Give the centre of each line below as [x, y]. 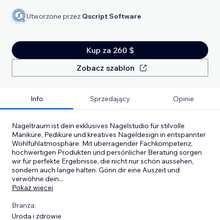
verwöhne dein [35, 179]
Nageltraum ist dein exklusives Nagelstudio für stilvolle [98, 125]
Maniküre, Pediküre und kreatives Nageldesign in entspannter [109, 134]
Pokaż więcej [32, 187]
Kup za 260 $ [110, 50]
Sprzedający [110, 98]
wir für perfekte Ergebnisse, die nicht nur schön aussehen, [103, 161]
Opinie [183, 98]
